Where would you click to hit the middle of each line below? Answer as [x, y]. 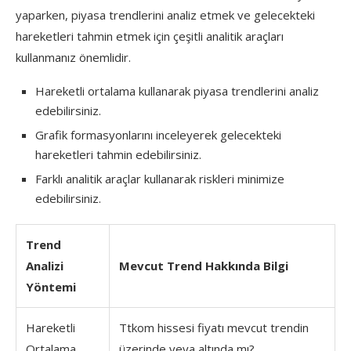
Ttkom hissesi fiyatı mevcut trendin [214, 327]
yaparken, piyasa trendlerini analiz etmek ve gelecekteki [165, 14]
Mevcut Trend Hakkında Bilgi [204, 265]
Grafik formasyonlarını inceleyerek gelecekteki [158, 134]
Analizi [45, 265]
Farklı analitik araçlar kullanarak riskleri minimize [160, 178]
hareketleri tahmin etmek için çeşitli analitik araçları [150, 36]
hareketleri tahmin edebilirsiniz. [118, 154]
